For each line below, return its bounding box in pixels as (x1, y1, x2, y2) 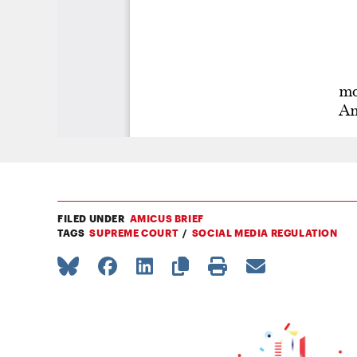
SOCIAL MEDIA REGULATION (191, 227, 338, 239)
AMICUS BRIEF (129, 213, 204, 225)
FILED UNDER (57, 213, 125, 225)
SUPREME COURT (89, 227, 178, 239)
